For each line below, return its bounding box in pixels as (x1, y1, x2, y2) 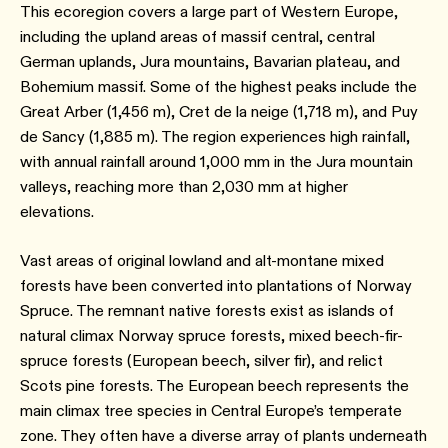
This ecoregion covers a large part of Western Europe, (20, 2, 398, 21)
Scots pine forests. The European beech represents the (20, 376, 409, 395)
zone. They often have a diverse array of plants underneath (20, 426, 427, 445)
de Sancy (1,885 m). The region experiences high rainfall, (20, 127, 410, 146)
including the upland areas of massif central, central (20, 27, 375, 46)
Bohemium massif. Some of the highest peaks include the (20, 77, 417, 96)
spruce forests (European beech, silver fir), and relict (20, 351, 383, 370)
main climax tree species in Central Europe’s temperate (20, 401, 402, 420)
